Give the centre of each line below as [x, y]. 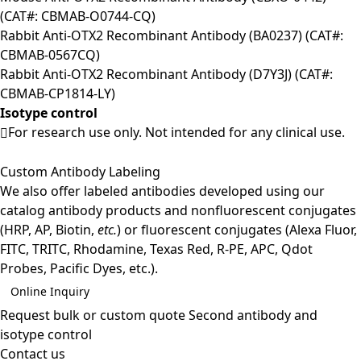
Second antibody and [253, 315]
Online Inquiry [50, 291]
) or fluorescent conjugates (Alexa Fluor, [237, 229]
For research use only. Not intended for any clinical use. [176, 132]
